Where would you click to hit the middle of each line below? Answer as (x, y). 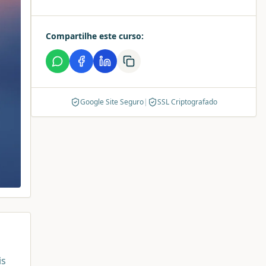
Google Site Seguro (112, 102)
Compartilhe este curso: (95, 36)
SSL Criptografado (187, 102)
